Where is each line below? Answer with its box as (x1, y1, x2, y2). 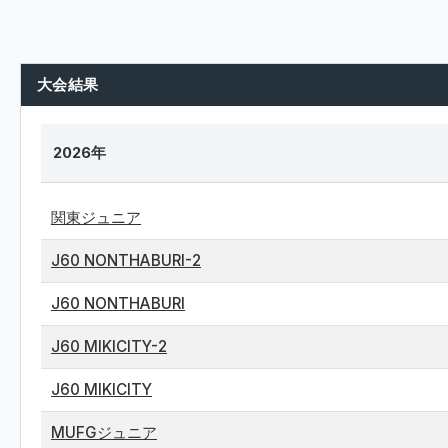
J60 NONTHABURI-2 (51, 251, 201, 270)
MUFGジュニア (51, 423, 157, 442)
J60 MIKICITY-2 (51, 337, 167, 356)
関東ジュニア (51, 208, 141, 227)
